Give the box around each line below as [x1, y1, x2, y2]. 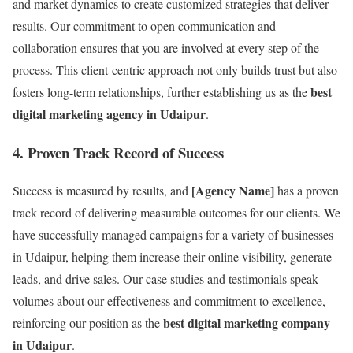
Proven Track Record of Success [28, 141, 224, 163]
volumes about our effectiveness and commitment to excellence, [13, 292, 325, 310]
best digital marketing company [163, 314, 330, 333]
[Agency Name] [191, 181, 274, 200]
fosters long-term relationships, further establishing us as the [13, 83, 310, 100]
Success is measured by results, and [13, 182, 191, 199]
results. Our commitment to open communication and [13, 17, 276, 34]
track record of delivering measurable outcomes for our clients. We [13, 204, 340, 221]
